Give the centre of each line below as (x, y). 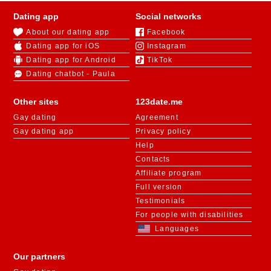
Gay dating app (44, 131)
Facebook (166, 32)
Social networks (168, 16)
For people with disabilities (190, 214)
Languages (177, 228)
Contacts (153, 159)
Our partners (40, 256)
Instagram (167, 46)
